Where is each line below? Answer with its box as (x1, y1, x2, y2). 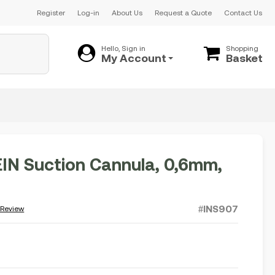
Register (37, 9, 65, 17)
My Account (101, 51, 166, 64)
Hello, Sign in (101, 44, 145, 53)
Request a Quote (155, 9, 212, 17)
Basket (226, 51, 263, 64)
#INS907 (198, 203, 238, 214)
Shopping (226, 44, 258, 53)
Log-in (77, 9, 99, 17)
